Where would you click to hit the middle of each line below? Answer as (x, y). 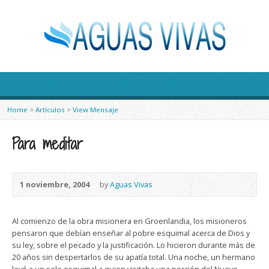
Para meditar (47, 144)
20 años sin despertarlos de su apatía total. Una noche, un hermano (134, 257)
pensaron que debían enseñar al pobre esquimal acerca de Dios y (131, 233)
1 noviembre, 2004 (55, 184)
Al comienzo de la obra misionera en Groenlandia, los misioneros (129, 221)
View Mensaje (95, 110)
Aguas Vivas (131, 184)
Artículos (50, 110)
